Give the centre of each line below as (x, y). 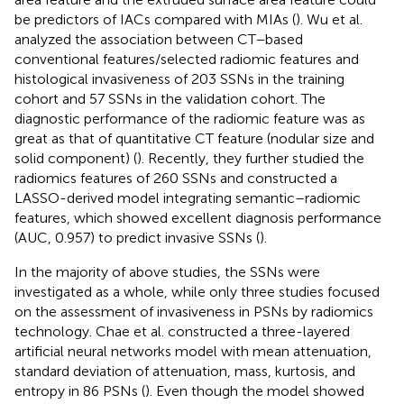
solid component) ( (76, 158)
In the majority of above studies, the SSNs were (167, 271)
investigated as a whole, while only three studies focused (197, 291)
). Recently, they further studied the (251, 158)
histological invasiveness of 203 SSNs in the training (179, 78)
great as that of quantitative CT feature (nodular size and (194, 138)
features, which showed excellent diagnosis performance (198, 217)
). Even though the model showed (255, 390)
